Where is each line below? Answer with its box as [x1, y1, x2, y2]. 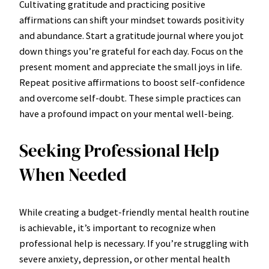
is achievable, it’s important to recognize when [19, 222, 216, 234]
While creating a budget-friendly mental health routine [19, 206, 249, 219]
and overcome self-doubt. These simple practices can [19, 92, 241, 104]
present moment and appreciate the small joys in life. [19, 61, 242, 73]
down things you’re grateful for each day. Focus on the [19, 45, 243, 58]
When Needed [19, 163, 127, 187]
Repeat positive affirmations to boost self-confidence [19, 76, 245, 89]
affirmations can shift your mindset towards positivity [19, 14, 244, 26]
